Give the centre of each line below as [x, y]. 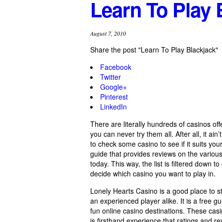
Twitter [111, 77]
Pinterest [114, 96]
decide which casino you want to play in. [153, 173]
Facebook [116, 67]
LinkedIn [113, 106]
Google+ [113, 86]
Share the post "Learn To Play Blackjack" [154, 49]
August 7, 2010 [108, 33]
